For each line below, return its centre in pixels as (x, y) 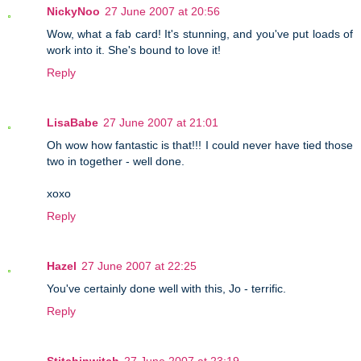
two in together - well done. (116, 162)
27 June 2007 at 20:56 (162, 12)
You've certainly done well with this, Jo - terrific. (166, 289)
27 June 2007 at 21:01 (161, 123)
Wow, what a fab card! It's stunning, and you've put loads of (200, 34)
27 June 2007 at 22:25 (139, 266)
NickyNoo (73, 12)
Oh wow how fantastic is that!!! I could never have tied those (200, 145)
